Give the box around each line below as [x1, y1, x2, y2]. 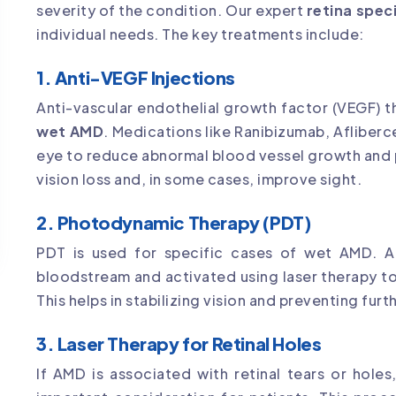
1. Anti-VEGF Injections [36, 65, 235, 88]
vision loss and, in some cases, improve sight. [36, 169, 362, 188]
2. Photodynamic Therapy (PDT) [36, 210, 311, 233]
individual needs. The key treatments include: [36, 24, 364, 43]
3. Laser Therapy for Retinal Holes [36, 331, 322, 354]
